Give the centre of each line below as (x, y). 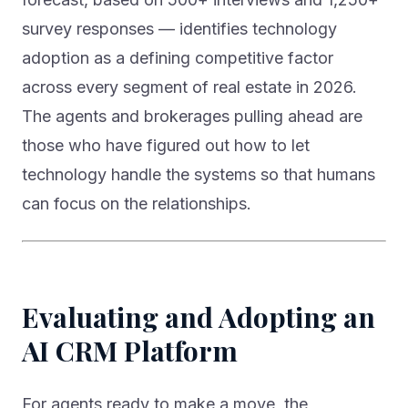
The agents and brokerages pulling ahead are (192, 117)
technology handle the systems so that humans (199, 175)
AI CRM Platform (130, 351)
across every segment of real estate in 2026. (189, 87)
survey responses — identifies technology (179, 29)
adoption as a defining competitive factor (178, 58)
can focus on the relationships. (137, 204)
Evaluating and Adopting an (199, 317)
